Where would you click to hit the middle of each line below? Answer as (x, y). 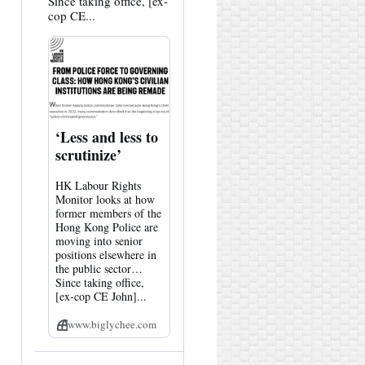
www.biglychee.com (112, 324)
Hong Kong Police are (106, 226)
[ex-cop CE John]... (101, 296)
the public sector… (99, 268)
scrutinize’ (88, 154)
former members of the (108, 213)
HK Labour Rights (98, 185)
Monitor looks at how (105, 199)
